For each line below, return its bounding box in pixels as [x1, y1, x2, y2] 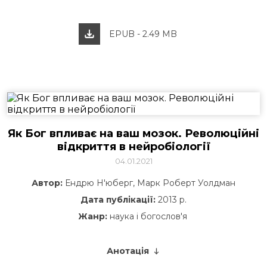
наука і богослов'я [107, 211, 190, 222]
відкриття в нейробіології [57, 140, 210, 153]
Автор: [32, 178, 63, 188]
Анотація [106, 246, 149, 256]
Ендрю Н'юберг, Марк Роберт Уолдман [63, 178, 235, 188]
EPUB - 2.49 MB [108, 29, 177, 39]
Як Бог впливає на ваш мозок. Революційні [8, 127, 259, 140]
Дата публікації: [80, 194, 156, 205]
